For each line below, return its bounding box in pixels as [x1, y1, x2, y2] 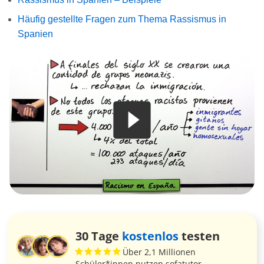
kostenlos [122, 227, 179, 244]
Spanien [18, 28, 53, 39]
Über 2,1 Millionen [123, 246, 196, 258]
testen [179, 227, 220, 244]
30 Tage [75, 227, 122, 244]
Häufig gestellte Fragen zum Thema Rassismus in [18, 14, 226, 24]
